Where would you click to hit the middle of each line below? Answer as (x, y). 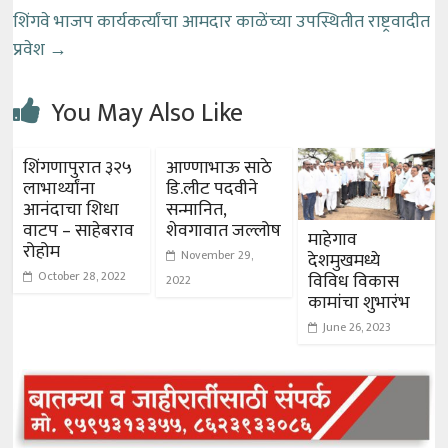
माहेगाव (332, 240)
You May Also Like (147, 114)
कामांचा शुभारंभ (358, 303)
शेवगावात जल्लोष (223, 231)
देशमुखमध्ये (343, 261)
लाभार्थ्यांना (59, 189)
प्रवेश (31, 50)
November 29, (216, 255)
